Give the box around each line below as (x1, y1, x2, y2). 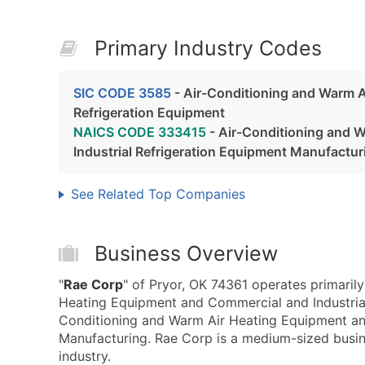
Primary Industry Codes (95, 36, 322, 60)
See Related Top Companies (71, 186, 245, 202)
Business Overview (95, 241, 278, 266)
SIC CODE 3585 (73, 85, 171, 101)
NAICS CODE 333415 (73, 124, 206, 140)
